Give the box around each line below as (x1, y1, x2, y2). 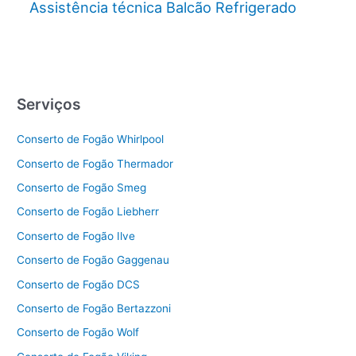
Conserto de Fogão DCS (17, 277, 141, 291)
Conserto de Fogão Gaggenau (17, 253, 170, 267)
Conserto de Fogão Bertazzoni (17, 302, 172, 315)
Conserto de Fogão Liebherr (17, 205, 160, 219)
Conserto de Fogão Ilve (17, 229, 136, 242)
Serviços (17, 95, 82, 114)
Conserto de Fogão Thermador (17, 157, 174, 170)
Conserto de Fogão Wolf (17, 326, 140, 339)
